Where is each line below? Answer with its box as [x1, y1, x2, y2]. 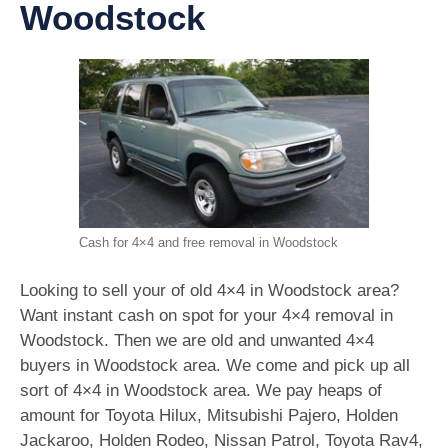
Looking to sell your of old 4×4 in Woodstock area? [20, 280, 399, 300]
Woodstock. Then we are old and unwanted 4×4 [20, 330, 374, 350]
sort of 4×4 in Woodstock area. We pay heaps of [20, 380, 382, 400]
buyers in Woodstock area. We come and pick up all [20, 355, 410, 375]
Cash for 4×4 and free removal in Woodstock [79, 235, 338, 251]
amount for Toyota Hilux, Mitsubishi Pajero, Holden [20, 405, 398, 425]
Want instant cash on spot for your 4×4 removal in [20, 305, 393, 325]
